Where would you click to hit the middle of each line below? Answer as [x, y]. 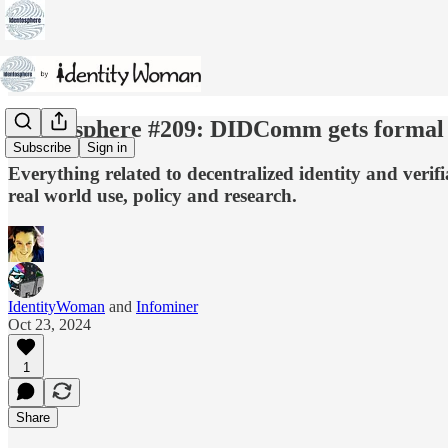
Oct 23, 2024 [49, 324]
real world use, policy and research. [152, 195]
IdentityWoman [56, 306]
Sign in [107, 148]
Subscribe [42, 148]
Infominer [167, 306]
